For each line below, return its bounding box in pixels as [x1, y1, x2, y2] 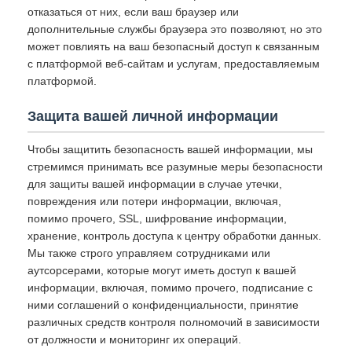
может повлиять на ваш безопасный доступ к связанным [27, 40, 320, 53]
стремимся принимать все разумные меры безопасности [27, 160, 323, 173]
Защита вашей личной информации [27, 108, 278, 124]
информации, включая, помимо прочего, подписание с [27, 281, 313, 294]
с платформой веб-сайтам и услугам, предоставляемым [27, 57, 320, 70]
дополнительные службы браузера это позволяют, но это [27, 23, 322, 35]
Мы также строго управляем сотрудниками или [27, 247, 270, 259]
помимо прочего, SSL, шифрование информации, [27, 212, 287, 225]
